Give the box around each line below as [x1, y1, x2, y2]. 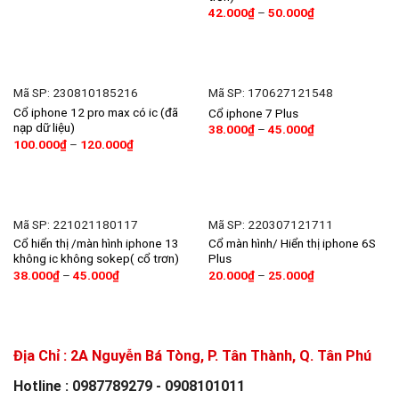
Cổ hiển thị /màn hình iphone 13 [12, 236, 179, 251]
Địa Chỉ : [13, 347, 70, 365]
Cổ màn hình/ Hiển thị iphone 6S [208, 236, 376, 251]
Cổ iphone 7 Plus [208, 105, 298, 120]
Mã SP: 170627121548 [208, 85, 333, 101]
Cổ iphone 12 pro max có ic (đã [12, 105, 178, 120]
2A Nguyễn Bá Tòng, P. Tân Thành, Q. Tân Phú [70, 347, 371, 365]
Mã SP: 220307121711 [208, 216, 333, 232]
